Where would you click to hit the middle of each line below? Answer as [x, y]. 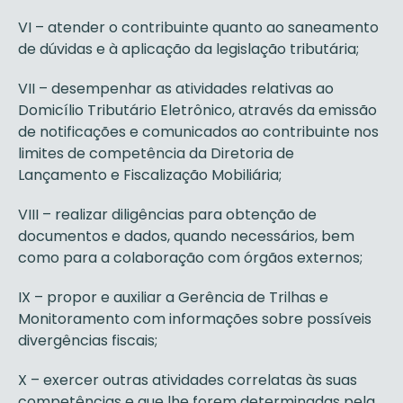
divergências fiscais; [88, 340]
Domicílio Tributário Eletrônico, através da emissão [197, 110]
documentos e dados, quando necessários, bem [186, 236]
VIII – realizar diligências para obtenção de [167, 215]
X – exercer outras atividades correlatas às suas [188, 380]
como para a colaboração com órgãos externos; [190, 258]
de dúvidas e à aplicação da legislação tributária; [188, 49]
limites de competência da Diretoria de [156, 153]
